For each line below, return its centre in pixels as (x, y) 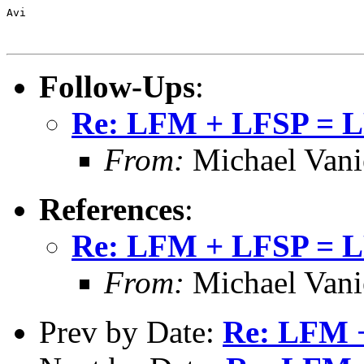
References (112, 209)
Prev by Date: (131, 331)
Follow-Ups (117, 86)
